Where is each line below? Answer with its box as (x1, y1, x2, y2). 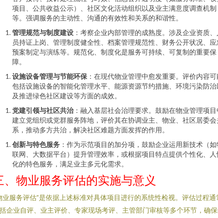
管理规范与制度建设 (12, 28, 73, 36)
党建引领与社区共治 (12, 106, 73, 114)
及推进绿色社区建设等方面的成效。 (12, 91, 121, 100)
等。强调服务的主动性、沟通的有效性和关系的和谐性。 (12, 14, 182, 22)
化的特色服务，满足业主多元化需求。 (12, 160, 128, 168)
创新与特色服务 (12, 140, 60, 148)
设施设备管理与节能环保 (12, 72, 87, 80)
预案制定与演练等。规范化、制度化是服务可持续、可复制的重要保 (12, 48, 217, 56)
